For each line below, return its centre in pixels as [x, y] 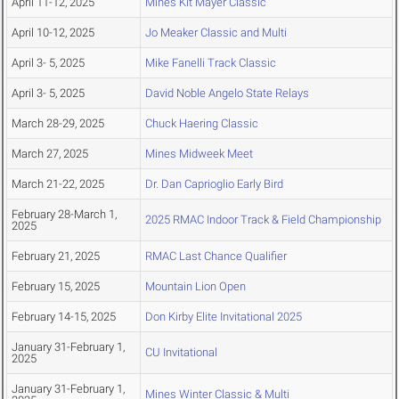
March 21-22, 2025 [58, 184]
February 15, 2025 [56, 287]
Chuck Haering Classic [202, 124]
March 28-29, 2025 [58, 124]
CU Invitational [181, 353]
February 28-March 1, [64, 215]
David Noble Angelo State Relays [227, 94]
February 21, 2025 [56, 256]
